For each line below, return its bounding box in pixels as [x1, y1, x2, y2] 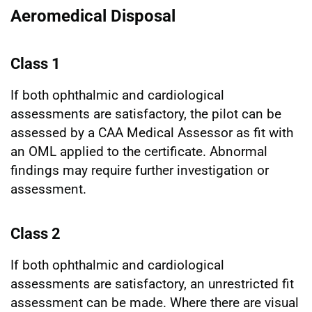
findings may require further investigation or [10, 162, 269, 179]
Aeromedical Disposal [10, 6, 175, 26]
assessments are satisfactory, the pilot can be [10, 106, 281, 123]
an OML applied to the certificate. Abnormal [10, 143, 267, 160]
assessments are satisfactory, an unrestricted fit [10, 276, 294, 292]
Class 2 [10, 225, 61, 243]
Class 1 [10, 55, 61, 73]
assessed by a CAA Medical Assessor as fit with [10, 125, 293, 141]
